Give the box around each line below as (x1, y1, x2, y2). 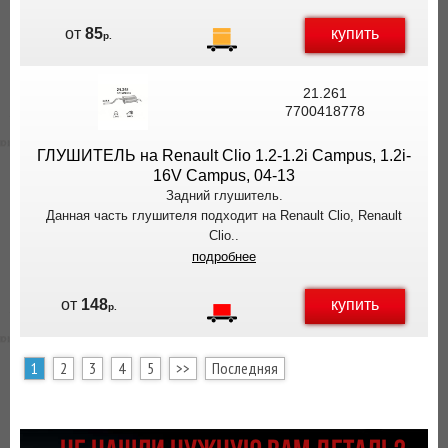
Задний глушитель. (165, 188, 283, 203)
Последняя (212, 358, 278, 378)
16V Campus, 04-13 (153, 167, 295, 184)
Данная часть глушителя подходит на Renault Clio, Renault (46, 208, 402, 223)
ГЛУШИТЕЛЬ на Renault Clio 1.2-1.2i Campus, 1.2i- (37, 147, 411, 164)
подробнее (192, 249, 256, 264)
